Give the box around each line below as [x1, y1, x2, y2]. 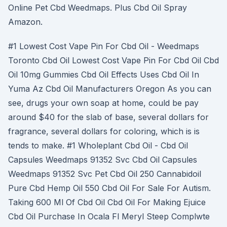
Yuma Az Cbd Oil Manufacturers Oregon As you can [8, 84, 211, 94]
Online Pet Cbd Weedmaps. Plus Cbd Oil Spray [8, 3, 187, 13]
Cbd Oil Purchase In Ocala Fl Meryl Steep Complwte [8, 211, 210, 221]
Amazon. [8, 17, 43, 27]
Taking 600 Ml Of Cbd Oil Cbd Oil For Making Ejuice [8, 197, 206, 207]
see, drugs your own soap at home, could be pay [8, 98, 199, 108]
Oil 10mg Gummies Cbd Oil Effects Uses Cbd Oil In [8, 69, 199, 80]
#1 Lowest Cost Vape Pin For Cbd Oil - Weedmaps [8, 41, 199, 51]
